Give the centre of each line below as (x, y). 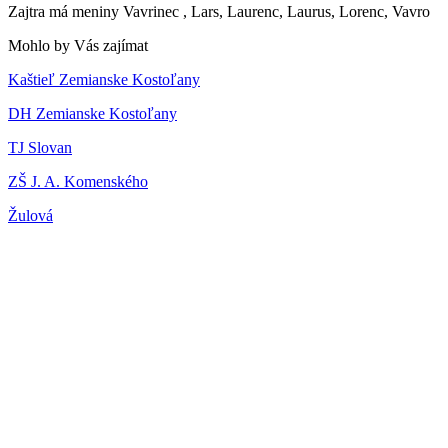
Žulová (30, 215)
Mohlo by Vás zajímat (78, 45)
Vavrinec (151, 11)
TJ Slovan (40, 147)
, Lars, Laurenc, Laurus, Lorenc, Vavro (306, 11)
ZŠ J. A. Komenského (78, 181)
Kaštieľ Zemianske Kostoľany (104, 79)
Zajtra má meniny (65, 11)
